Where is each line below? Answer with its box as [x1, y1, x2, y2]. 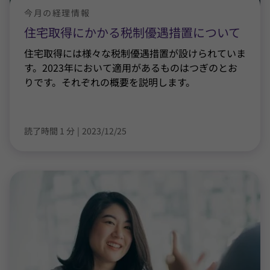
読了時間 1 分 [24, 125, 75, 137]
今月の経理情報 [24, 7, 90, 19]
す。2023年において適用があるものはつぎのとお [24, 60, 237, 75]
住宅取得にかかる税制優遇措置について [24, 24, 240, 41]
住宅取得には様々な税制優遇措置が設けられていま [24, 46, 246, 60]
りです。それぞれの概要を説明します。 [24, 75, 195, 89]
